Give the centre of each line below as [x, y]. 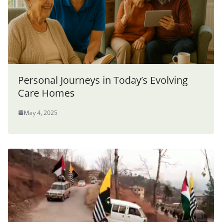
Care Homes [46, 93]
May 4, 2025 [41, 112]
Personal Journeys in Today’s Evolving [103, 80]
